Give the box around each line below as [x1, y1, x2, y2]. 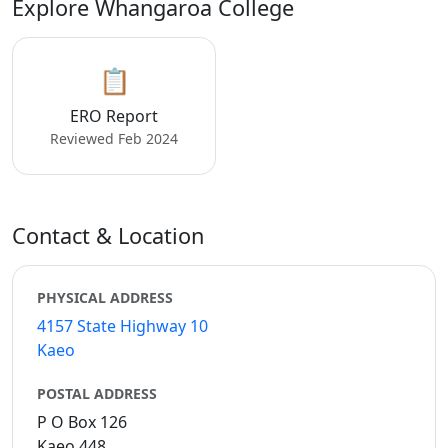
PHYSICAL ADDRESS [37, 288, 173, 307]
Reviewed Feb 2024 [50, 129, 178, 148]
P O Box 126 [37, 411, 127, 433]
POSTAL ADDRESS [37, 384, 157, 403]
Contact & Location [12, 221, 204, 250]
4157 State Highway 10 [37, 315, 208, 337]
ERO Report [70, 105, 158, 127]
